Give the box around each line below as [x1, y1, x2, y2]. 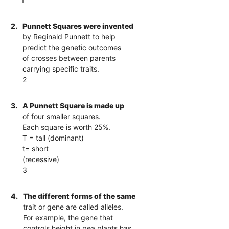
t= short [22, 144, 49, 153]
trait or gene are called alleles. [23, 202, 124, 211]
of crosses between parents [22, 53, 116, 62]
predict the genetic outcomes [22, 42, 122, 52]
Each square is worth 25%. [22, 122, 111, 131]
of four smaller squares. [22, 111, 101, 121]
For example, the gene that [23, 213, 113, 222]
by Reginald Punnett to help [22, 32, 116, 41]
